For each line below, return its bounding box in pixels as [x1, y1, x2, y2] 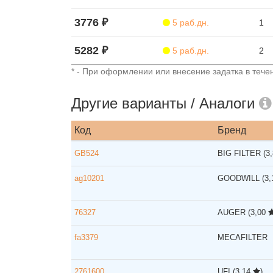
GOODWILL [218, 174, 262, 183]
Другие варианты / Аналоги [71, 95, 259, 112]
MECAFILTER [218, 233, 268, 242]
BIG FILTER [218, 149, 263, 158]
